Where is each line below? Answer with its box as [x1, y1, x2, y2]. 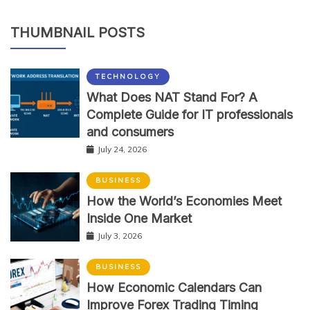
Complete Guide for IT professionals [86, 107, 293, 122]
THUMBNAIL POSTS [10, 24, 145, 42]
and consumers [86, 125, 174, 140]
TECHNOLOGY [95, 72, 161, 82]
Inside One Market [86, 211, 192, 226]
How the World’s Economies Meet [86, 194, 282, 209]
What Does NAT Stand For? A [86, 90, 257, 105]
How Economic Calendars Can [86, 280, 262, 295]
